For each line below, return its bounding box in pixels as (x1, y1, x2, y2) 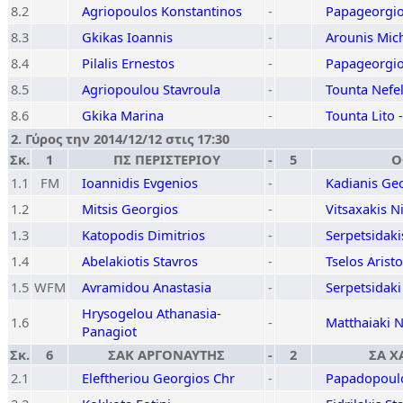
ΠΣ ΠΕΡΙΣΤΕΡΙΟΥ (112, 150, 220, 168)
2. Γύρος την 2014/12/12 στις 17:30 (11, 130, 229, 148)
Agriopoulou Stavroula (82, 80, 220, 98)
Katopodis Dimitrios (82, 226, 205, 244)
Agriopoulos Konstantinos (82, 2, 242, 20)
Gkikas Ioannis (82, 28, 173, 46)
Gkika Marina (82, 106, 164, 124)
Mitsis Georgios (82, 200, 178, 218)
